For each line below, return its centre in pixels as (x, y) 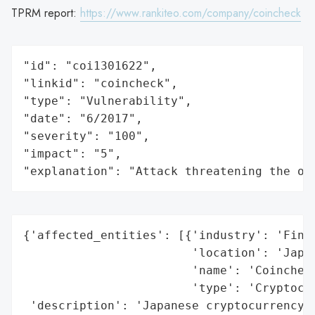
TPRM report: (46, 13)
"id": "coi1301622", (90, 65)
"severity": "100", (86, 136)
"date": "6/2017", (83, 118)
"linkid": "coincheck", (101, 83)
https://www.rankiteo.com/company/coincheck (191, 13)
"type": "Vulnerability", (108, 101)
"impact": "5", (72, 153)
